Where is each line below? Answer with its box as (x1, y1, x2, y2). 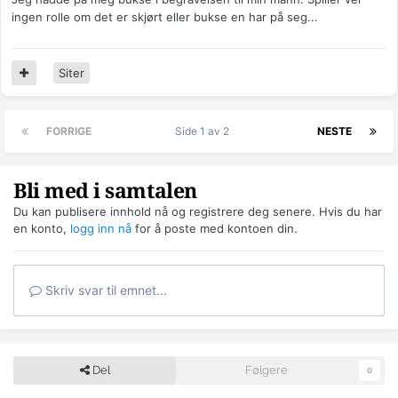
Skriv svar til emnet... (42, 283, 167, 298)
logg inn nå (70, 221, 131, 236)
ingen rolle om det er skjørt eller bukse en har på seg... (12, 10, 318, 25)
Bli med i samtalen (13, 179, 197, 204)
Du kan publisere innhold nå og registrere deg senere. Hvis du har (13, 204, 382, 219)
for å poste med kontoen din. (131, 221, 298, 236)
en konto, (13, 221, 70, 236)
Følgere (244, 363, 288, 378)
